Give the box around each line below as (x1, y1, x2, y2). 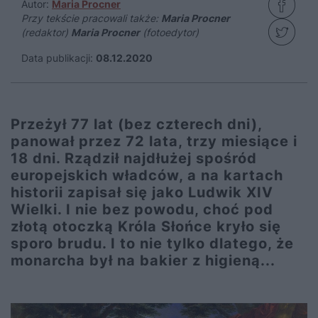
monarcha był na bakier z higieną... (11, 252, 275, 269)
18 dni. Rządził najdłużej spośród (11, 150, 257, 167)
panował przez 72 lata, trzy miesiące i (11, 133, 297, 150)
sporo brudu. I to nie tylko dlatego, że (11, 235, 294, 252)
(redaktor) (21, 26, 68, 38)
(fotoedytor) (140, 26, 199, 38)
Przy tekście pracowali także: (21, 12, 161, 24)
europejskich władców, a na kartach (11, 167, 283, 184)
